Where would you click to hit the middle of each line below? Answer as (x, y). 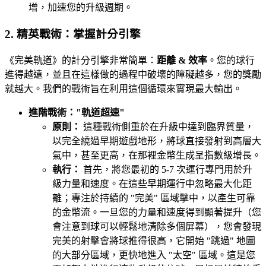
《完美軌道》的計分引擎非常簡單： (81, 60)
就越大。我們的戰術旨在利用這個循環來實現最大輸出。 (123, 88)
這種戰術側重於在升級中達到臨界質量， (167, 126)
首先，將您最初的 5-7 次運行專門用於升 (167, 169)
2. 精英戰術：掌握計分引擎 (73, 34)
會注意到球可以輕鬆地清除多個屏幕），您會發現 (157, 226)
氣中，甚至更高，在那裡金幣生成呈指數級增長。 (157, 155)
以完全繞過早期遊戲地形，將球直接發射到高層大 (157, 141)
